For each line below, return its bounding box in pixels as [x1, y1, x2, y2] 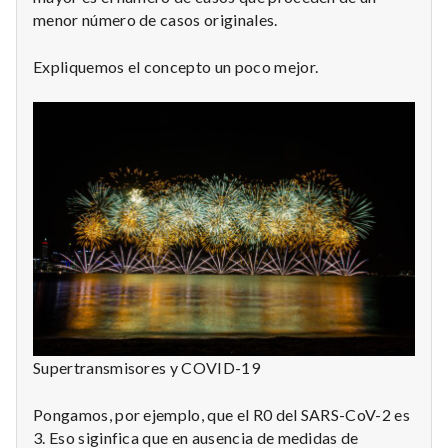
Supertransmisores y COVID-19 [33, 358, 260, 378]
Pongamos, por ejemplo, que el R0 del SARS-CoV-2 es [33, 405, 411, 425]
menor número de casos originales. [33, 9, 278, 29]
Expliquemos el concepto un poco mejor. [33, 56, 322, 76]
